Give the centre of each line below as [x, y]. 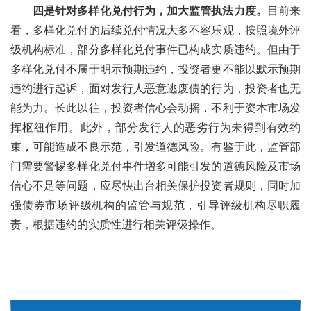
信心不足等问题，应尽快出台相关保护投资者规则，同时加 [155, 186]
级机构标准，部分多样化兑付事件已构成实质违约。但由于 [155, 50]
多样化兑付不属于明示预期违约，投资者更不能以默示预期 [155, 69]
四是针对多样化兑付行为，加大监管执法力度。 [150, 11]
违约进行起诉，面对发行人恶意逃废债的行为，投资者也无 [155, 89]
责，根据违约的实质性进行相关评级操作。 [116, 225]
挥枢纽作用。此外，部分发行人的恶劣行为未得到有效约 [155, 128]
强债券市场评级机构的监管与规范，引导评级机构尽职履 [155, 205]
